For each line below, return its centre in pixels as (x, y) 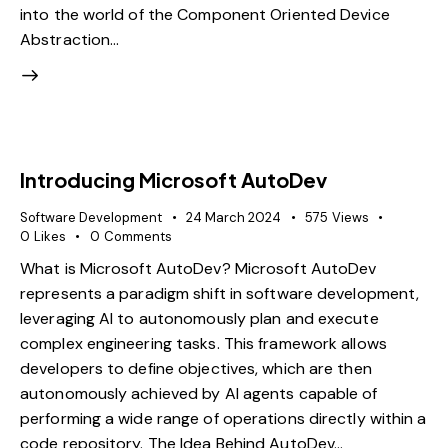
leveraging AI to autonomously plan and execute (199, 318)
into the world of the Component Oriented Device (205, 15)
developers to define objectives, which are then (196, 368)
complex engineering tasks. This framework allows (203, 343)
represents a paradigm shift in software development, (220, 293)
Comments (137, 237)
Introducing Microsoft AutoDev (173, 180)
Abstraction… (70, 40)
